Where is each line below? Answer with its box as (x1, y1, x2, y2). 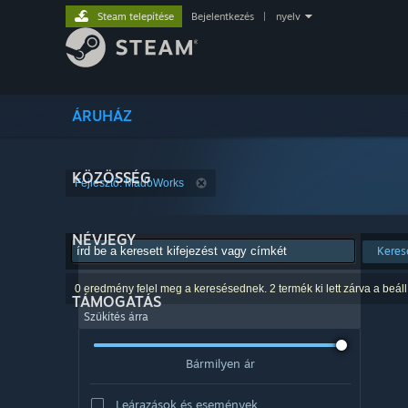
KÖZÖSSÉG (72, 168, 151, 187)
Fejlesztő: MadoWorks (75, 177, 184, 189)
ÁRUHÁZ (72, 107, 132, 125)
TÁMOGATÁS (72, 292, 161, 311)
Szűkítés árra (84, 310, 148, 323)
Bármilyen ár (186, 355, 255, 371)
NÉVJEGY (72, 230, 136, 249)
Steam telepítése (97, 10, 174, 23)
